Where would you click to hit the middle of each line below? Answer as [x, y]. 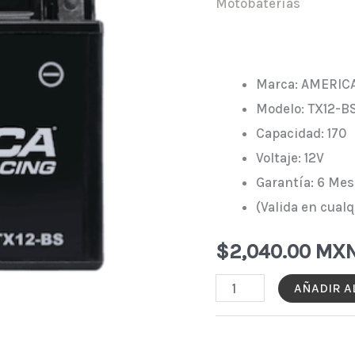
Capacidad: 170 [301, 134]
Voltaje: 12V [290, 158]
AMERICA [243, 335]
